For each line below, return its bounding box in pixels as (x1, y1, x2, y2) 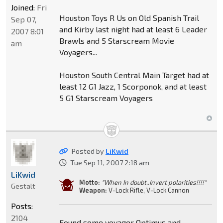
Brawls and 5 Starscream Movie (59, 35, 174, 45)
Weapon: (79, 186, 107, 194)
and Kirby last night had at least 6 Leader (59, 24, 207, 34)
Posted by (71, 146, 106, 155)
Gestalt (11, 181, 35, 190)
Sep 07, (11, 14, 36, 24)
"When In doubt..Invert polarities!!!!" (101, 178, 207, 186)
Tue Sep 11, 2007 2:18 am (70, 158, 149, 167)
